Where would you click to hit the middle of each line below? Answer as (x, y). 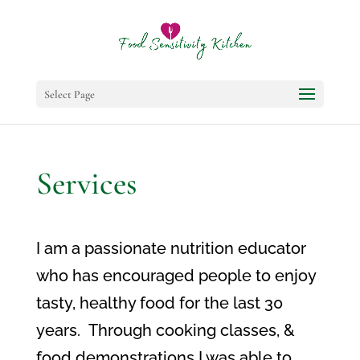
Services (86, 183)
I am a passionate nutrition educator (171, 248)
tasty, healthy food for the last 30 (159, 303)
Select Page (69, 94)
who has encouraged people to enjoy (176, 276)
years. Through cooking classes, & (165, 330)
